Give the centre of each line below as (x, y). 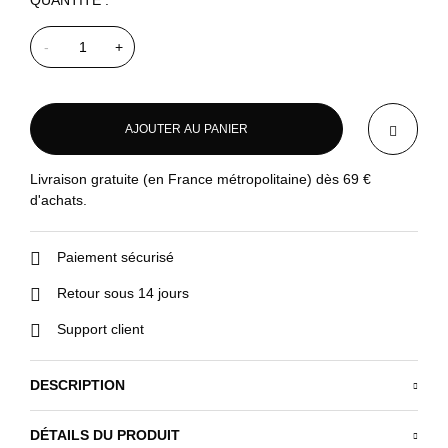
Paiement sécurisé (115, 257)
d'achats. (58, 200)
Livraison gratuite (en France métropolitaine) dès (186, 179)
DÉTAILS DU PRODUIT (105, 435)
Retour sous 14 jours (123, 293)
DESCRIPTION (77, 385)
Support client (100, 329)
